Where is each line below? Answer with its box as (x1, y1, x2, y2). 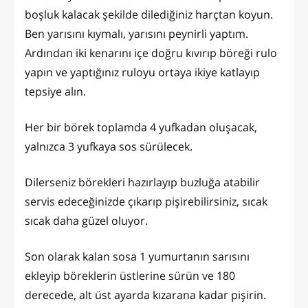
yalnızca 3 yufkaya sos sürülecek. (25, 138, 195, 154)
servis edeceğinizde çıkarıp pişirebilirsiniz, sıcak (25, 193, 267, 209)
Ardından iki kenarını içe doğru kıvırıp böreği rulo (25, 45, 277, 60)
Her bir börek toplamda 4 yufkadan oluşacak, (25, 119, 257, 135)
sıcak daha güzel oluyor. (25, 212, 151, 228)
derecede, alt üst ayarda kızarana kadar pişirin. (25, 287, 269, 302)
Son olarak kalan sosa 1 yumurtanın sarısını (25, 248, 250, 264)
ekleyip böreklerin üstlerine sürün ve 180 (25, 267, 235, 283)
